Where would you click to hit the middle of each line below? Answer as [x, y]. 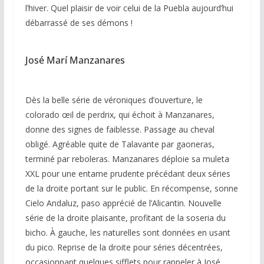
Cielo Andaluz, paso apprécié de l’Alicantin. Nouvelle [123, 203]
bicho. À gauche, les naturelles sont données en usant [128, 232]
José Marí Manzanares [75, 60]
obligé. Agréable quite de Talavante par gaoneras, [120, 144]
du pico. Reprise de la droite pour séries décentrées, [124, 247]
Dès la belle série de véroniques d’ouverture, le [114, 100]
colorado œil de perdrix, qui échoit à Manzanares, [120, 114]
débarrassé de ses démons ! [79, 22]
